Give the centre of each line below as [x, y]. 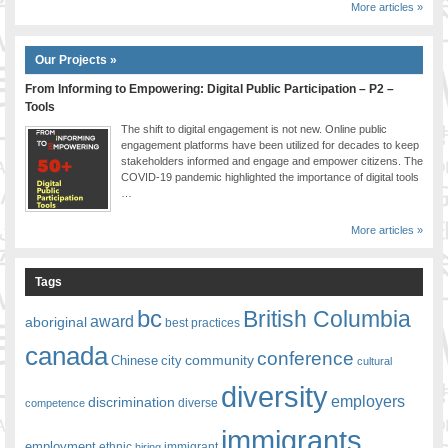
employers [368, 402]
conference [305, 358]
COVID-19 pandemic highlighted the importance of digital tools [270, 177]
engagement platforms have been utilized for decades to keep [270, 145]
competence [55, 403]
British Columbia [327, 319]
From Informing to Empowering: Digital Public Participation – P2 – [209, 89]
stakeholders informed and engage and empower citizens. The [272, 161]
